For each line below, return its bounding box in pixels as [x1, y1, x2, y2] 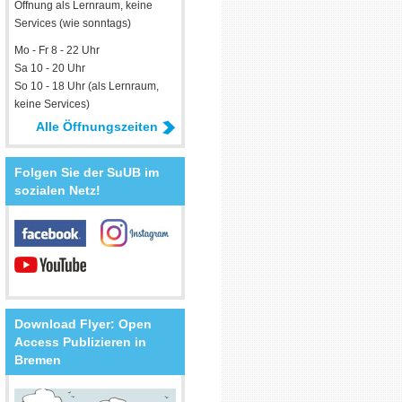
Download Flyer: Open [14, 317, 152, 331]
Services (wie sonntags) [14, 17, 131, 30]
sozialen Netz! [14, 183, 100, 197]
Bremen [14, 353, 61, 367]
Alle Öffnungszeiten [36, 119, 158, 134]
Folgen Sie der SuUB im [14, 165, 159, 179]
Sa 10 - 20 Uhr [14, 62, 85, 74]
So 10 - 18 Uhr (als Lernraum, [14, 80, 159, 92]
